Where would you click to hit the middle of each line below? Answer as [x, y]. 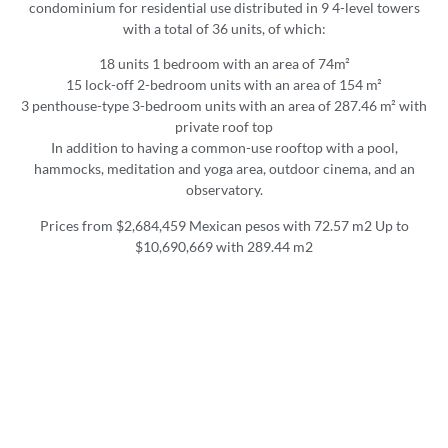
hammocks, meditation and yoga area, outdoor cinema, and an [224, 169]
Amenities [224, 399]
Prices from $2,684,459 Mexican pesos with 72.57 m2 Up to [224, 225]
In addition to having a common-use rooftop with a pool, [224, 148]
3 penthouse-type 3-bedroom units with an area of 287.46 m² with [224, 106]
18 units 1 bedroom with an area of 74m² [224, 64]
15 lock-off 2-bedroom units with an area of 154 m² [224, 85]
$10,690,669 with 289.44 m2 [224, 246]
